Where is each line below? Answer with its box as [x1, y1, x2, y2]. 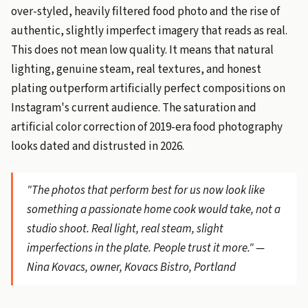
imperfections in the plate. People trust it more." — [27, 240, 265, 256]
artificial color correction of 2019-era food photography [11, 119, 283, 135]
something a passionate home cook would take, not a [27, 201, 280, 218]
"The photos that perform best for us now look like [27, 182, 265, 199]
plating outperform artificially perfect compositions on [11, 80, 285, 97]
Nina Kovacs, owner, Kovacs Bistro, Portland [27, 259, 236, 276]
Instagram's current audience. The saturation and [11, 100, 256, 116]
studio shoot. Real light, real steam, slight [27, 221, 223, 237]
